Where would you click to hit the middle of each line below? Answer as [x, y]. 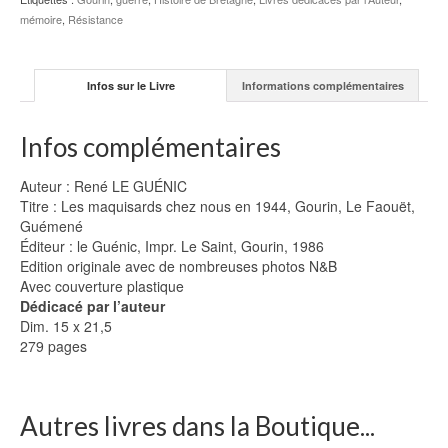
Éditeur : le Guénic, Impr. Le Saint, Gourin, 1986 [172, 245]
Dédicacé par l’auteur [92, 305]
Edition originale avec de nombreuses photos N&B [178, 265]
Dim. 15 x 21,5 [66, 325]
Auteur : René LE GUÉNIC [103, 185]
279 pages [53, 345]
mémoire [41, 19]
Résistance [95, 19]
